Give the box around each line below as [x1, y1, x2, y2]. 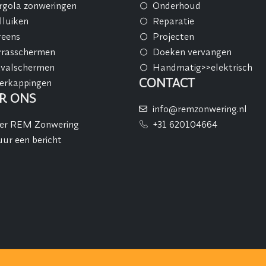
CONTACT [139, 75, 195, 92]
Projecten [152, 30, 194, 43]
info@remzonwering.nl [152, 103, 247, 115]
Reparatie [152, 15, 194, 27]
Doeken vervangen [152, 46, 232, 58]
